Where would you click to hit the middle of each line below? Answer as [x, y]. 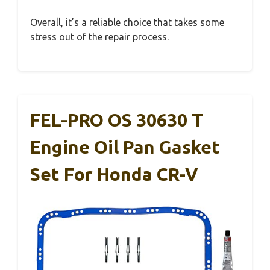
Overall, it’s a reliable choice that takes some [127, 23]
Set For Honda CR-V [114, 174]
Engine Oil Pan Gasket [125, 147]
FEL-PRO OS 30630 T [117, 120]
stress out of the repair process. [99, 37]
